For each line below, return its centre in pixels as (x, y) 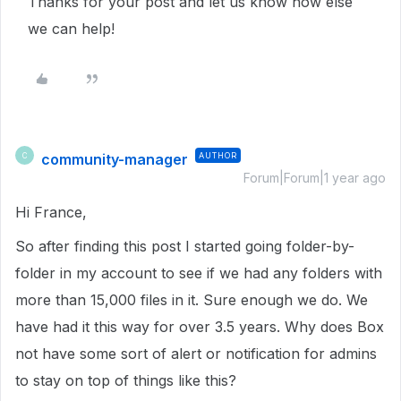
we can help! (71, 29)
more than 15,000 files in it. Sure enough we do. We (192, 300)
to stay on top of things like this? (128, 380)
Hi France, (51, 212)
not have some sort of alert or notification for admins (196, 354)
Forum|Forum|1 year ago (315, 178)
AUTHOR (218, 155)
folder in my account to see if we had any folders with (199, 273)
